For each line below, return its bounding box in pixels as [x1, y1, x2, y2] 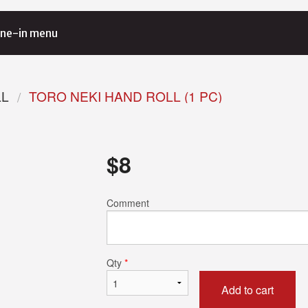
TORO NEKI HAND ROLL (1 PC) [29, 87, 222, 105]
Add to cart [221, 282, 274, 298]
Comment [107, 196, 149, 210]
